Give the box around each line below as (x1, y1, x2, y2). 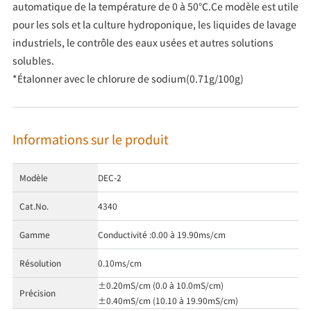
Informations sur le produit (12, 129, 169, 148)
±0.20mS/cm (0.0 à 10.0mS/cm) (97, 278, 224, 291)
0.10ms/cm (97, 256, 142, 269)
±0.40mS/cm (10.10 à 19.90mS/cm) (97, 294, 238, 306)
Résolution (19, 256, 61, 269)
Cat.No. (19, 199, 49, 212)
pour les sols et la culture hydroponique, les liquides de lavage (12, 17, 296, 31)
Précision (19, 286, 56, 299)
